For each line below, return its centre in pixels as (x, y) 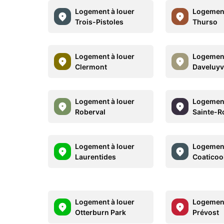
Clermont (91, 67)
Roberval (90, 112)
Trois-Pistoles (99, 22)
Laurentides (95, 157)
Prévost (206, 212)
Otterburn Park (100, 212)
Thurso (205, 22)
